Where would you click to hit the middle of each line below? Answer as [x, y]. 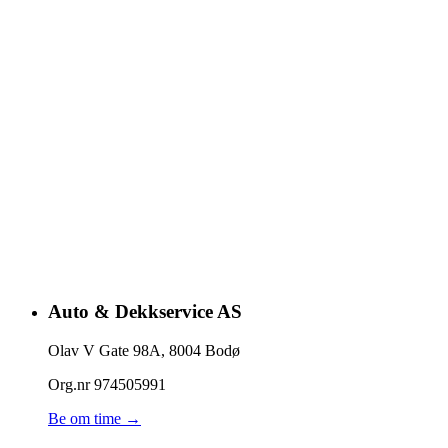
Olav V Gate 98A [104, 351]
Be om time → [94, 419]
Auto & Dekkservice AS [145, 312]
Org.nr [71, 385]
